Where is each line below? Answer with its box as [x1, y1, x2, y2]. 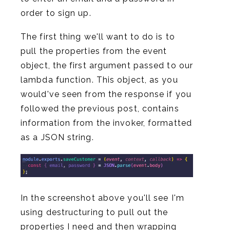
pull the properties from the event [21, 46, 167, 56]
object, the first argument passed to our [21, 60, 194, 70]
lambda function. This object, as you [21, 74, 178, 85]
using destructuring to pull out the [21, 207, 168, 217]
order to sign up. [21, 8, 91, 18]
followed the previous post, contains [21, 103, 179, 113]
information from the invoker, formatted [21, 118, 192, 128]
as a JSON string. [21, 132, 94, 142]
